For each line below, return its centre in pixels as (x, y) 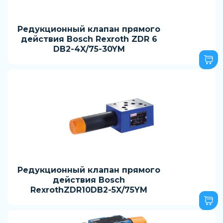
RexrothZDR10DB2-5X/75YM (89, 190)
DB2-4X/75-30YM (89, 49)
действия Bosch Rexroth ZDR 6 (89, 39)
